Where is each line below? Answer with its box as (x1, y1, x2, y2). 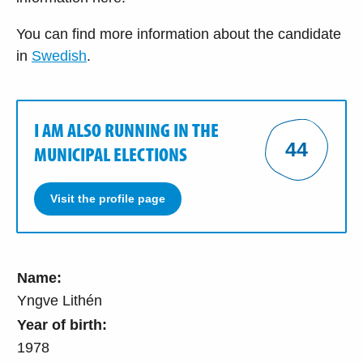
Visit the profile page (50, 191, 165, 205)
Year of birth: (17, 316, 107, 333)
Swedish (32, 47, 87, 64)
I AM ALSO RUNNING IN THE (34, 117, 219, 142)
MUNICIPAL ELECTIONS (34, 141, 187, 166)
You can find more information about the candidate (16, 25, 341, 42)
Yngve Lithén (17, 292, 102, 309)
